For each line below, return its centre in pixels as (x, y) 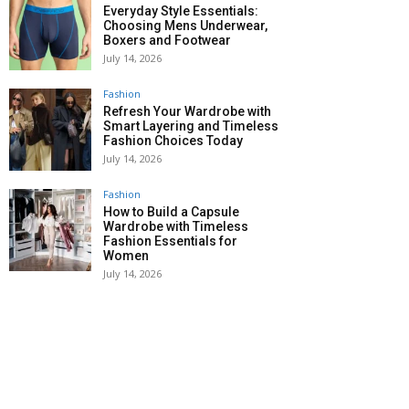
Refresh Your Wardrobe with (187, 111)
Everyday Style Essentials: (181, 10)
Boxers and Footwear (167, 40)
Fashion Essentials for (170, 241)
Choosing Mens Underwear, (185, 25)
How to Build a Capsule (171, 211)
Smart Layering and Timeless (191, 126)
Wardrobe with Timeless (176, 226)
